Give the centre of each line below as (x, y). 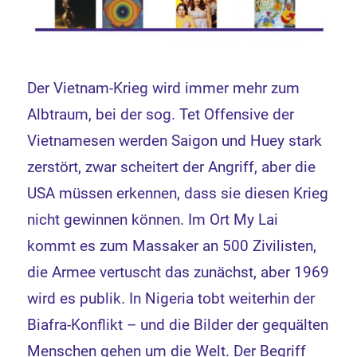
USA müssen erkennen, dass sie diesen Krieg (178, 193)
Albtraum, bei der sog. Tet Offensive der (161, 114)
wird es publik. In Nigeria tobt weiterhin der (171, 298)
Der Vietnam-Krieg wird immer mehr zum (164, 88)
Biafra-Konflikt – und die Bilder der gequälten (178, 324)
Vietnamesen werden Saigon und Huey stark (175, 140)
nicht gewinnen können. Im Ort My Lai (153, 219)
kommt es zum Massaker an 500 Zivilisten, (172, 245)
